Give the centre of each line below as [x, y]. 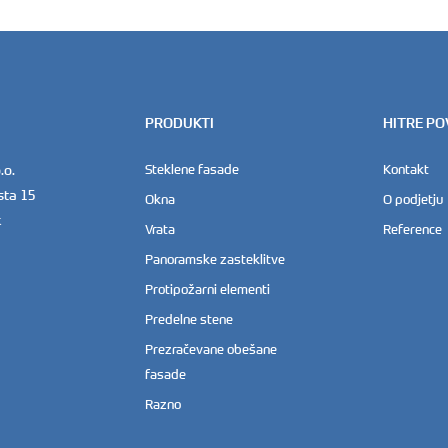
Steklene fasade [191, 169]
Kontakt [406, 169]
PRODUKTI [179, 123]
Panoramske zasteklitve [214, 259]
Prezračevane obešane [210, 349]
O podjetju [413, 199]
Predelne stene [188, 319]
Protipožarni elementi [207, 289]
